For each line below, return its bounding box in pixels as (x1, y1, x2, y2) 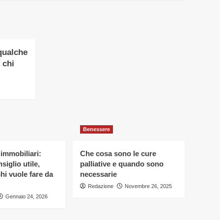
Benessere (83, 126, 110, 133)
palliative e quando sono (80, 160, 164, 168)
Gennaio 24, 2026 (5, 193, 48, 200)
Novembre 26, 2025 (125, 183, 172, 190)
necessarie (80, 170, 117, 179)
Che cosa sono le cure (80, 149, 156, 158)
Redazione (88, 183, 113, 190)
